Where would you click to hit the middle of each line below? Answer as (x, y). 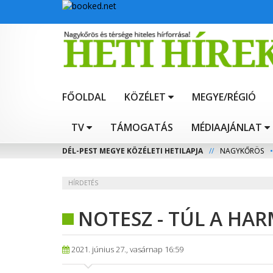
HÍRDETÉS (83, 183)
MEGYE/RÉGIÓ (224, 97)
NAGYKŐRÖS (242, 151)
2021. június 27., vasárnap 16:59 (126, 250)
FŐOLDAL (84, 97)
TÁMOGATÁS (142, 128)
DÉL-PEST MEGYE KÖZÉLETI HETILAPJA (133, 151)
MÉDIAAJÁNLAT (227, 128)
